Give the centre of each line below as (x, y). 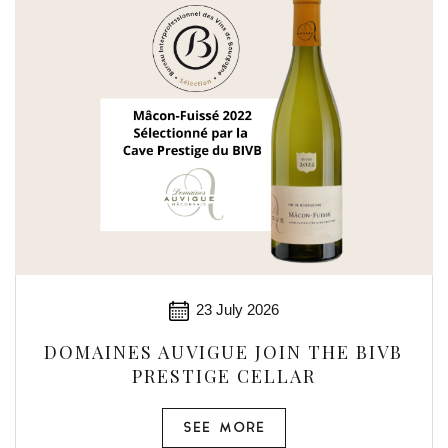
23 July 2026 (237, 309)
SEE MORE (223, 428)
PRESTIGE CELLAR (223, 376)
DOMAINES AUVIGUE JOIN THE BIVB (224, 352)
